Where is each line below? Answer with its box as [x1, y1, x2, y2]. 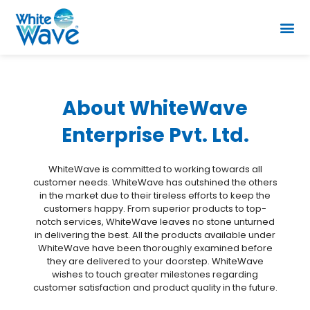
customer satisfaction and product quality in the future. [33, 281, 277, 294]
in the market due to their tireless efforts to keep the [39, 189, 271, 202]
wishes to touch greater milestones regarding [52, 268, 258, 281]
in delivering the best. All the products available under [35, 228, 275, 241]
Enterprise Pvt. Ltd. [61, 122, 249, 149]
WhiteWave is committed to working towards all [48, 163, 262, 176]
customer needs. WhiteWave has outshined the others [33, 176, 277, 189]
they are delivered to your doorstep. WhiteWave [46, 255, 264, 268]
